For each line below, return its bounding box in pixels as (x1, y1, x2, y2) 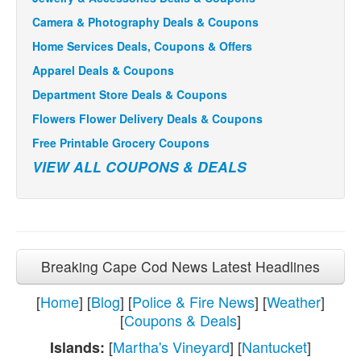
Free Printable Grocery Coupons (32, 134, 210, 151)
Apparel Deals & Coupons (32, 61, 174, 78)
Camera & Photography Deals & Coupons (32, 13, 259, 30)
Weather (267, 290, 321, 312)
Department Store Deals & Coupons (32, 85, 227, 102)
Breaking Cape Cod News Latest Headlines (41, 255, 320, 276)
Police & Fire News (132, 290, 255, 312)
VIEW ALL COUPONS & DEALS (32, 156, 247, 176)
